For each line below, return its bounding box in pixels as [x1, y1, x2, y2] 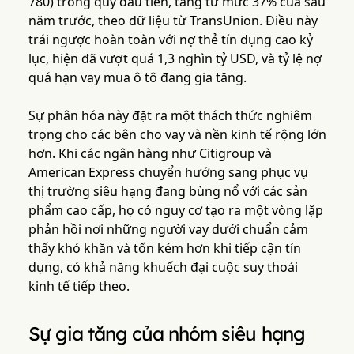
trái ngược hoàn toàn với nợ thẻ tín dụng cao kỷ [28, 31, 313, 49]
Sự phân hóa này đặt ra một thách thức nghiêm [28, 107, 312, 125]
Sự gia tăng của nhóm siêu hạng [28, 322, 305, 346]
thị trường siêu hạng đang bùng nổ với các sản [28, 183, 307, 201]
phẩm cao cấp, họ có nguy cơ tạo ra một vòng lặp [28, 201, 323, 220]
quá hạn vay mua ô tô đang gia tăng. [28, 69, 247, 87]
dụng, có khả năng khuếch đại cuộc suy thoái [28, 258, 298, 277]
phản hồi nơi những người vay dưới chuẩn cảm [28, 220, 308, 239]
